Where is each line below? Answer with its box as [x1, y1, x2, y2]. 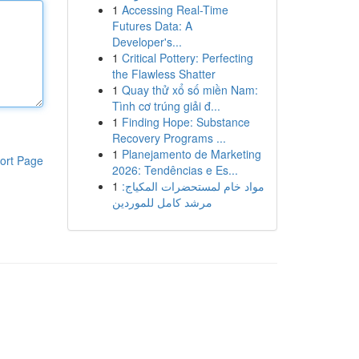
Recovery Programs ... [111, 130, 226, 146]
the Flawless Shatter [111, 66, 216, 82]
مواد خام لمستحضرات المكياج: [121, 178, 264, 194]
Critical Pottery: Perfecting [121, 50, 253, 66]
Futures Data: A [111, 18, 192, 34]
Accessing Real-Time [121, 2, 228, 18]
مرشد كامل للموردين [111, 194, 212, 210]
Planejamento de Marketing [121, 146, 261, 162]
